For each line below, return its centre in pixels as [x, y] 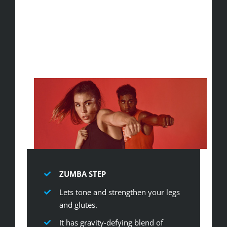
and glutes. [78, 204]
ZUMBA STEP [82, 174]
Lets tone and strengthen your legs [119, 192]
